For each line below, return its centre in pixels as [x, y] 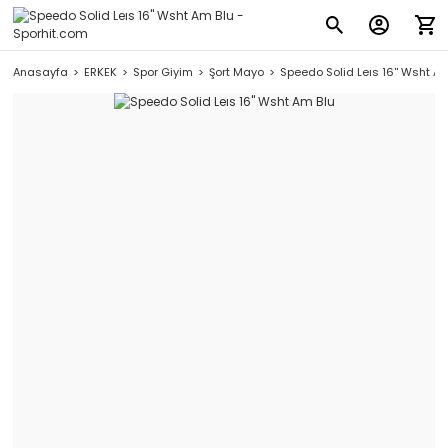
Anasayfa [40, 72]
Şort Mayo [236, 72]
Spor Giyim [163, 72]
